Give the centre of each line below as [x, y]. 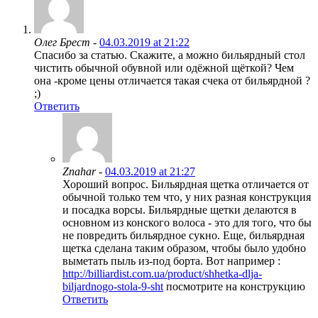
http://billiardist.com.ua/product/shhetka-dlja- [162, 273]
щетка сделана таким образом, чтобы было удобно [184, 248]
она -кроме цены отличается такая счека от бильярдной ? [172, 80]
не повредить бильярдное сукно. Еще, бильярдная [183, 235]
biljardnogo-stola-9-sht [113, 286]
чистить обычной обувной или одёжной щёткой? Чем [164, 67]
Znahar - [84, 171]
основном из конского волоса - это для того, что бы [187, 222]
